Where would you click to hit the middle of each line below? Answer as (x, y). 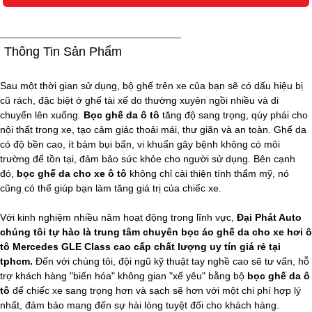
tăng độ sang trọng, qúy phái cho (234, 115)
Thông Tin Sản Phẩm (63, 51)
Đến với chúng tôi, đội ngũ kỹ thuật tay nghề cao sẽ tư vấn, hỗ (171, 261)
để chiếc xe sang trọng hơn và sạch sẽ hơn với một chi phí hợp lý (157, 290)
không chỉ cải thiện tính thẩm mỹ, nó (208, 173)
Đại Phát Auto (269, 217)
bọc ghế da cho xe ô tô (72, 173)
